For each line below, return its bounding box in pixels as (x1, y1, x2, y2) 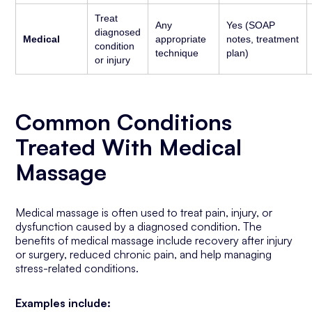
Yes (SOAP (226, 19, 276, 31)
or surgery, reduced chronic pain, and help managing (15, 247, 272, 261)
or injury (95, 54, 131, 65)
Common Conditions (15, 108, 233, 136)
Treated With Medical (15, 133, 242, 161)
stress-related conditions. (15, 261, 139, 275)
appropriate (155, 33, 207, 45)
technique (155, 47, 199, 58)
